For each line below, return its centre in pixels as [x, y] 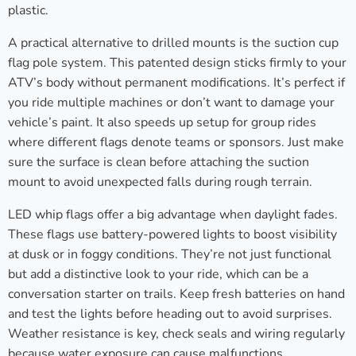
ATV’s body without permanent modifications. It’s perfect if [176, 83]
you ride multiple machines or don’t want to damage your [171, 103]
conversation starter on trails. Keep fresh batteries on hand [176, 294]
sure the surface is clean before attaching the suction [159, 163]
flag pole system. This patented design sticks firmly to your [177, 63]
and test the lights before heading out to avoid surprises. [170, 314]
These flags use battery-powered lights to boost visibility [172, 235]
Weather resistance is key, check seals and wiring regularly [176, 334]
